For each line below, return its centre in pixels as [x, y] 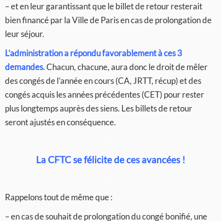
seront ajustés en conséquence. [60, 122]
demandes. [25, 67]
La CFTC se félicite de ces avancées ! [110, 160]
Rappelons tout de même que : [59, 197]
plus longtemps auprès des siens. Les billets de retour [99, 108]
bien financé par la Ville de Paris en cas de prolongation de [108, 20]
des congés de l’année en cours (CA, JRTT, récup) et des [103, 81]
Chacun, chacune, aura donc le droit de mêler [126, 67]
